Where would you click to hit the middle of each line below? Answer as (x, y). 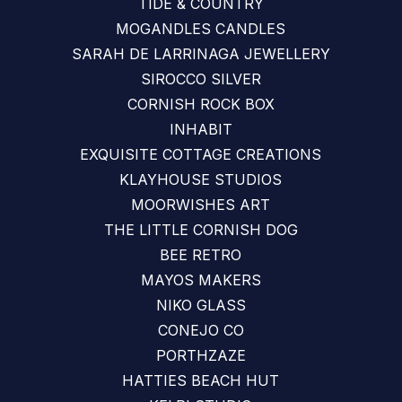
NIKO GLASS (201, 305)
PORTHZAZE (201, 355)
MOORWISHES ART (201, 205)
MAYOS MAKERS (201, 280)
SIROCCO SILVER (201, 79)
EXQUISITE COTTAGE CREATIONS (201, 154)
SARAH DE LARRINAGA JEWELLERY (201, 54)
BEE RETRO (201, 255)
